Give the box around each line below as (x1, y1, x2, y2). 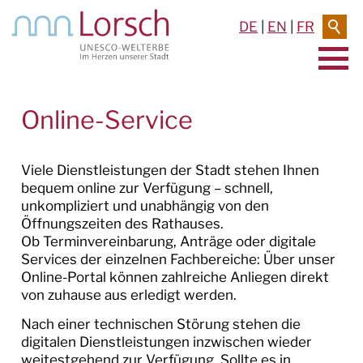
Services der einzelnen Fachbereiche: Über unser (20, 250, 335, 267)
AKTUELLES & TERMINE (41, 96, 210, 114)
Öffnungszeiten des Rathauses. (20, 215, 224, 232)
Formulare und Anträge (55, 325, 204, 342)
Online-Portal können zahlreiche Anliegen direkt (20, 268, 329, 285)
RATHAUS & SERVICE (41, 136, 189, 154)
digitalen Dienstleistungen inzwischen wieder (20, 333, 312, 350)
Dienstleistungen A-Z (55, 290, 191, 307)
